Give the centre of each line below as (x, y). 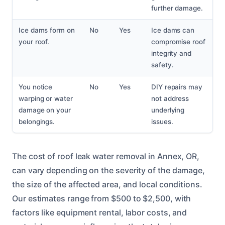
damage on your (45, 110)
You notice (36, 87)
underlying (168, 110)
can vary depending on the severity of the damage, (109, 171)
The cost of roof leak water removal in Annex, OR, (106, 156)
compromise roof (178, 42)
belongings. (37, 122)
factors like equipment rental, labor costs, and (100, 213)
